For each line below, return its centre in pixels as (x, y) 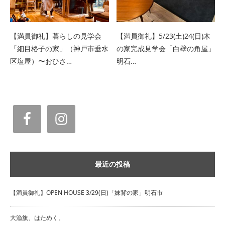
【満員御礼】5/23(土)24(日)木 (163, 36)
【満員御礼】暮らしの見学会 (56, 36)
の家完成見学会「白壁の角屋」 (165, 49)
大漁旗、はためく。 (37, 218)
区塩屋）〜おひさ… (41, 61)
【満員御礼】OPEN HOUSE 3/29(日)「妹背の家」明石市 (86, 193)
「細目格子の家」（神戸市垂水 (59, 49)
